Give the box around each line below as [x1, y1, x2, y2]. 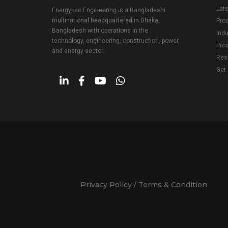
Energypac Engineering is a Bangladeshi [52, 6, 165, 14]
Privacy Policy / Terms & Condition [80, 180, 207, 189]
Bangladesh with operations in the [52, 26, 148, 34]
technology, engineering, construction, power [52, 37, 179, 44]
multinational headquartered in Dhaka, [52, 16, 160, 24]
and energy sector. [52, 47, 104, 54]
